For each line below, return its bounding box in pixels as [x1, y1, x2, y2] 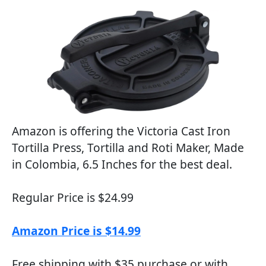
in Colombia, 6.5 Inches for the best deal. [12, 156, 232, 172]
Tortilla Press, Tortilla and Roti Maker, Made [12, 139, 244, 156]
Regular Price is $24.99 [12, 189, 134, 205]
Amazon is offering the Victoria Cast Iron [12, 122, 230, 139]
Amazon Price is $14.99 [12, 222, 141, 239]
